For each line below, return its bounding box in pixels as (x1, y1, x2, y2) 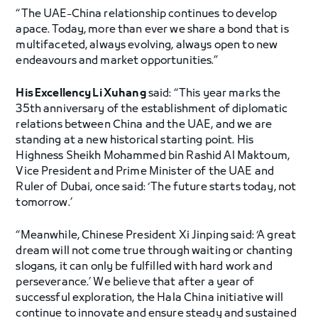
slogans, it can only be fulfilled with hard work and (16, 260, 273, 274)
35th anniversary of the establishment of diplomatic (16, 102, 288, 116)
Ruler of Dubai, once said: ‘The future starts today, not (16, 180, 297, 194)
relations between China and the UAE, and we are (16, 118, 272, 132)
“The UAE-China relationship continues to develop (16, 7, 278, 21)
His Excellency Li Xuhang (16, 87, 146, 101)
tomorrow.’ (16, 196, 72, 210)
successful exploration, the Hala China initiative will (16, 291, 283, 305)
